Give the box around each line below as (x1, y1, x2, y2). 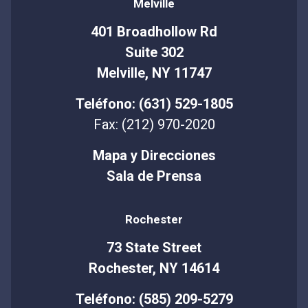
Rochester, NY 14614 (89, 259, 219, 276)
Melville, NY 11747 (96, 64, 212, 81)
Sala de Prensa (107, 167, 201, 184)
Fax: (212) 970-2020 (93, 115, 215, 133)
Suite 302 (124, 43, 184, 60)
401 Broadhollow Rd (91, 23, 217, 40)
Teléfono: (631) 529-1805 (75, 95, 233, 112)
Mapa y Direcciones (92, 146, 216, 164)
